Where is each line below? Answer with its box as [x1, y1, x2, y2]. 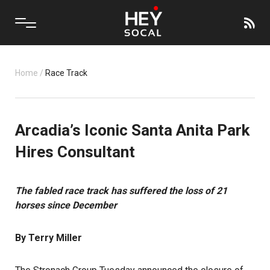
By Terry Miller [15, 232, 82, 243]
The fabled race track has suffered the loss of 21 [15, 185, 227, 196]
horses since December [15, 199, 117, 211]
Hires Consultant [15, 143, 135, 161]
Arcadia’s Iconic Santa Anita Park [15, 121, 250, 139]
